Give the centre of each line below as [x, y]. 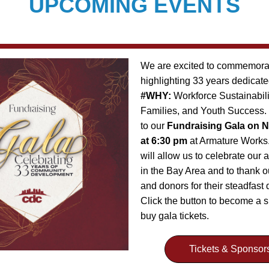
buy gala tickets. [175, 216]
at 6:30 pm [164, 141]
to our [154, 126]
